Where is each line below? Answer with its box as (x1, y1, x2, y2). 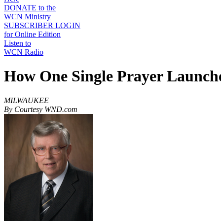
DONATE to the (4, 3, 56, 12)
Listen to (4, 39, 31, 47)
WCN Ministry (4, 12, 51, 21)
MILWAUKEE (4, 96, 49, 105)
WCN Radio (4, 48, 43, 56)
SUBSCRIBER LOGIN (4, 21, 80, 30)
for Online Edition (4, 30, 61, 38)
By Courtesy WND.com (4, 105, 77, 113)
